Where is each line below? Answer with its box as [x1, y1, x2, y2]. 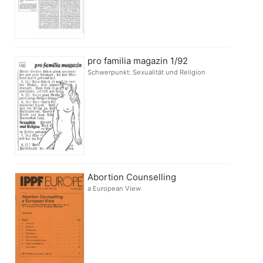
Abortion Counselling [87, 171, 177, 183]
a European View [87, 184, 141, 193]
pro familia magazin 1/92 [87, 55, 188, 67]
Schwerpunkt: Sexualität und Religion [87, 68, 206, 77]
